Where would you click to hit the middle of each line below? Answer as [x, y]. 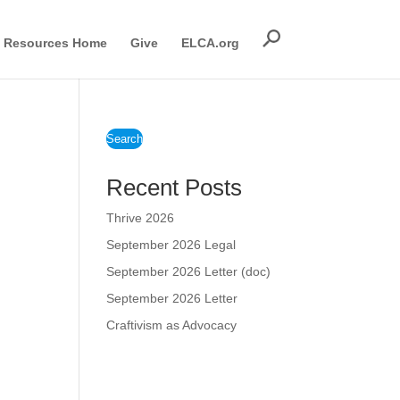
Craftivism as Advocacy [172, 325]
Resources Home [55, 42]
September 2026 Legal [171, 245]
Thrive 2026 [141, 218]
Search [125, 139]
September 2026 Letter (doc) [189, 271]
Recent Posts [175, 187]
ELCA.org [210, 42]
